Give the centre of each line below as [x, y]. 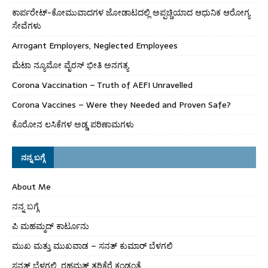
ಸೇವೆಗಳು [27, 25]
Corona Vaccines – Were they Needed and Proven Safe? [121, 104]
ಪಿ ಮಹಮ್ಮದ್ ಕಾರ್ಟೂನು [51, 226]
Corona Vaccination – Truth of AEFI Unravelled [102, 85]
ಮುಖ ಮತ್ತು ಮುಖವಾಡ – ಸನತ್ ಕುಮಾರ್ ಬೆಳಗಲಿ [92, 246]
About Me [31, 186]
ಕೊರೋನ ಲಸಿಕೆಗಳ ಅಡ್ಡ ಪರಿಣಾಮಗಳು [73, 124]
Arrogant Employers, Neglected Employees [95, 45]
